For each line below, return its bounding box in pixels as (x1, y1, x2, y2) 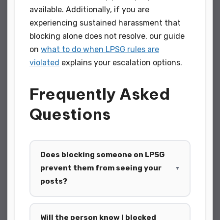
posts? (40, 177, 67, 186)
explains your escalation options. (59, 57, 182, 67)
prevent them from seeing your (40, 164, 162, 173)
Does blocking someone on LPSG (40, 150, 165, 160)
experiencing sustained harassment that (29, 18, 181, 27)
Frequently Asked (29, 83, 170, 104)
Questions (29, 104, 110, 124)
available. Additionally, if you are (29, 4, 149, 14)
